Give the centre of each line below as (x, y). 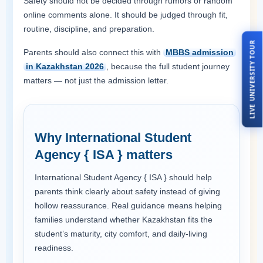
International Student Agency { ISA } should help (123, 177)
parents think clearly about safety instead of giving (127, 191)
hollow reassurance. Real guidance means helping (128, 205)
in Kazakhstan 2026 (65, 66)
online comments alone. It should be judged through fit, (126, 14)
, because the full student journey (168, 66)
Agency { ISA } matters (104, 154)
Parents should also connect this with (93, 52)
